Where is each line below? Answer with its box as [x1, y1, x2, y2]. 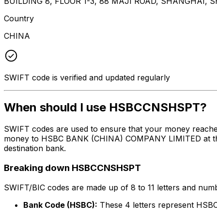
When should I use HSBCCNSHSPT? [4, 100, 207, 115]
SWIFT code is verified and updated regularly [4, 72, 170, 82]
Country [4, 13, 34, 23]
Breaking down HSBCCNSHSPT [4, 162, 141, 174]
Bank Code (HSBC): [23, 200, 97, 210]
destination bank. [4, 143, 66, 154]
